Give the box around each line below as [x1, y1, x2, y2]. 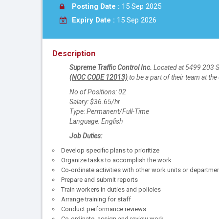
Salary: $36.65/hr [69, 98, 120, 106]
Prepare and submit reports [61, 176, 138, 184]
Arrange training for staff [61, 196, 131, 203]
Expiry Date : [72, 16, 115, 24]
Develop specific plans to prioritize [61, 147, 159, 154]
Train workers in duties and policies [61, 186, 161, 194]
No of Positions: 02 [69, 88, 126, 96]
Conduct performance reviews [61, 205, 146, 213]
